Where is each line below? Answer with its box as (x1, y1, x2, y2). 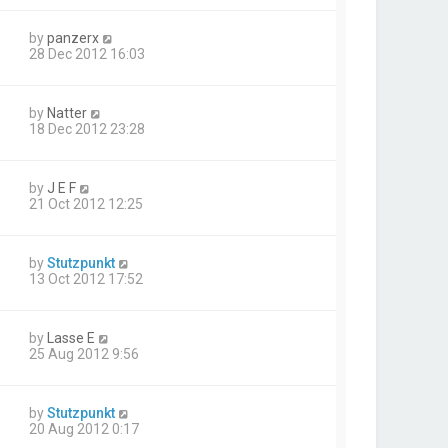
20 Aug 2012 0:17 (29, 421, 139, 438)
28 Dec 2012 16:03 (29, 46, 145, 63)
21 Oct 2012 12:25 (29, 196, 143, 213)
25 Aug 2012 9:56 (29, 346, 139, 363)
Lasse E (47, 330, 95, 347)
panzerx (47, 30, 99, 47)
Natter (47, 105, 87, 122)
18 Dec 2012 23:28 (29, 121, 145, 138)
